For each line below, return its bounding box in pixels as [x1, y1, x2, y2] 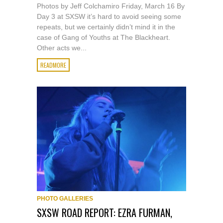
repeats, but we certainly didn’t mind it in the [37, 22, 175, 31]
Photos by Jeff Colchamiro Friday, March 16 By [37, 1, 185, 10]
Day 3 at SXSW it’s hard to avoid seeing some [37, 12, 181, 20]
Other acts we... [37, 43, 87, 52]
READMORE [40, 60, 66, 69]
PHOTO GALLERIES [37, 195, 93, 202]
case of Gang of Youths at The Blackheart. [37, 33, 170, 41]
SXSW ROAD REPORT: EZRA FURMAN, [37, 205, 172, 220]
